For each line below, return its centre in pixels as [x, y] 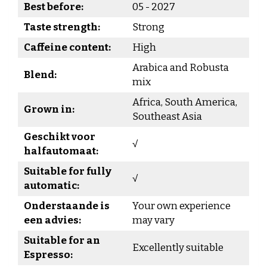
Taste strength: [62, 27]
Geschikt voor [60, 137]
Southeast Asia [167, 117]
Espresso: [48, 255]
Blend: [40, 75]
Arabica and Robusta [181, 68]
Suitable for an [62, 240]
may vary [153, 220]
